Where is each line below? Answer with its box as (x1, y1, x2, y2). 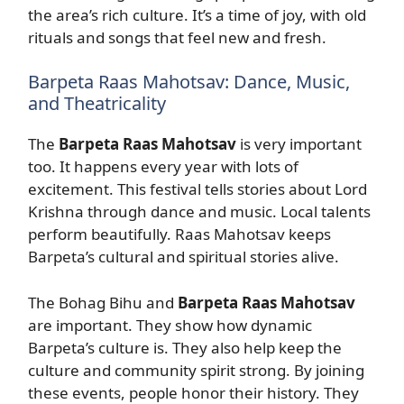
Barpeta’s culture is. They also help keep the (28, 336, 342, 358)
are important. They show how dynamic (28, 314, 312, 335)
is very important (236, 133, 362, 154)
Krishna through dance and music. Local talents (28, 201, 371, 222)
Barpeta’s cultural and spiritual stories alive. (28, 246, 339, 267)
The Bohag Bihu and (28, 291, 178, 313)
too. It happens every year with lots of (28, 156, 298, 177)
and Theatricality (28, 91, 166, 115)
